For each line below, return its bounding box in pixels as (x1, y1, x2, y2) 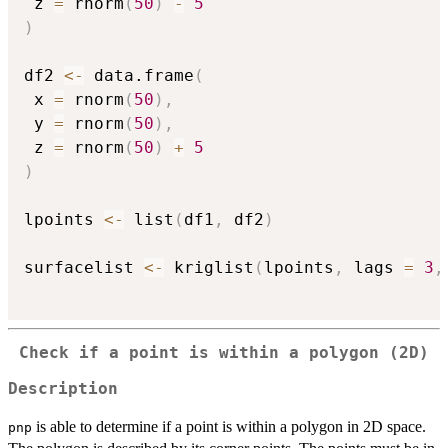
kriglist (164, 257, 254, 277)
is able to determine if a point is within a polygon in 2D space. (32, 418, 426, 436)
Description (8, 380, 118, 399)
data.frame (84, 65, 194, 85)
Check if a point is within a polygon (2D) (19, 343, 429, 362)
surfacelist (24, 257, 144, 277)
